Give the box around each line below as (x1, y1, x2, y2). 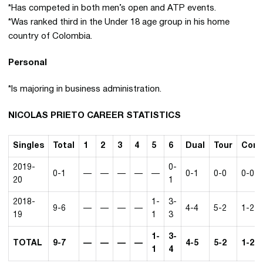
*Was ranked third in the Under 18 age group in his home (8, 18, 230, 27)
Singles (13, 142, 44, 150)
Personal (8, 59, 47, 68)
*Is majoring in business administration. (8, 85, 161, 94)
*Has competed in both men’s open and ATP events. (8, 4, 216, 13)
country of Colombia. (8, 32, 92, 41)
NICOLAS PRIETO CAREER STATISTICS (8, 112, 181, 120)
